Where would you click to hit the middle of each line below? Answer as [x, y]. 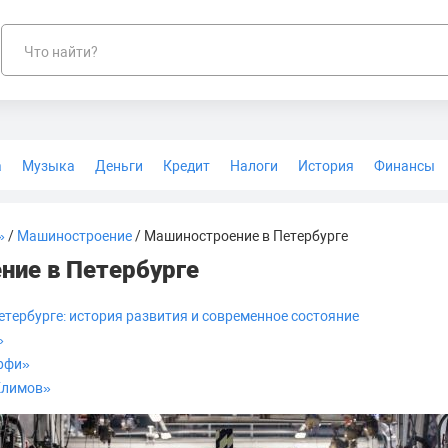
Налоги [254, 166]
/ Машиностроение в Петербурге [240, 236]
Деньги [119, 166]
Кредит [186, 166]
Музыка [48, 166]
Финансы [404, 166]
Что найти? [61, 52]
